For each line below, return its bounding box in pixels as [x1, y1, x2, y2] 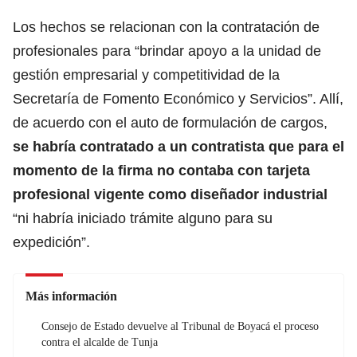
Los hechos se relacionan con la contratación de [13, 18, 320, 35]
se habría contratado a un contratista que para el [13, 138, 344, 155]
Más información [25, 288, 117, 303]
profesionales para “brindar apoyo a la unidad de [13, 42, 321, 59]
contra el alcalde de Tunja [41, 335, 158, 348]
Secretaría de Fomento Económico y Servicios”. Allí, [13, 90, 343, 107]
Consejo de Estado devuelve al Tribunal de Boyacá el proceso [41, 320, 319, 332]
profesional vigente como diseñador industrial [13, 186, 328, 202]
